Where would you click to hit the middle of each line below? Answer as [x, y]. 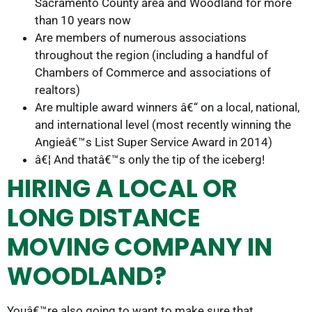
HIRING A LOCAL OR [122, 189]
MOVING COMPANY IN [140, 247]
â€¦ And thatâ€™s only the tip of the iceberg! [150, 160]
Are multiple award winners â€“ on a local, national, [167, 108]
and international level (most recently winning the [163, 125]
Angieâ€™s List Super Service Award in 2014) [154, 142]
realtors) [57, 90]
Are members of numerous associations [141, 38]
